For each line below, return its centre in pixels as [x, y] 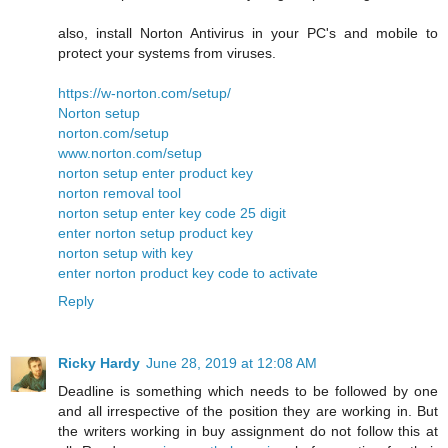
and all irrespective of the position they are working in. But [248, 410]
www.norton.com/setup [130, 152]
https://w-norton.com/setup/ [144, 92]
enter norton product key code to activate [188, 272]
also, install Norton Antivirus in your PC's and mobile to [248, 32]
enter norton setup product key [155, 232]
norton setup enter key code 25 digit [172, 212]
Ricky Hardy [99, 362]
